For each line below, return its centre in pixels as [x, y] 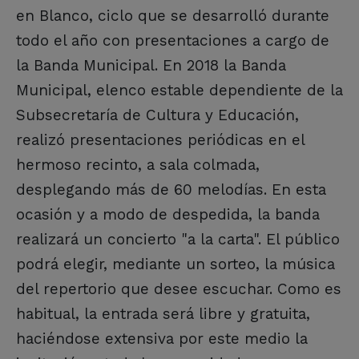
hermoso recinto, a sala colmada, [138, 164]
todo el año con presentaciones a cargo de [173, 40]
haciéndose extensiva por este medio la [162, 338]
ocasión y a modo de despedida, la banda [168, 214]
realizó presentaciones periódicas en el [160, 139]
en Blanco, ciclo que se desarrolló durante [173, 15]
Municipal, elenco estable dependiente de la [179, 90]
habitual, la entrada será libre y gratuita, [163, 313]
